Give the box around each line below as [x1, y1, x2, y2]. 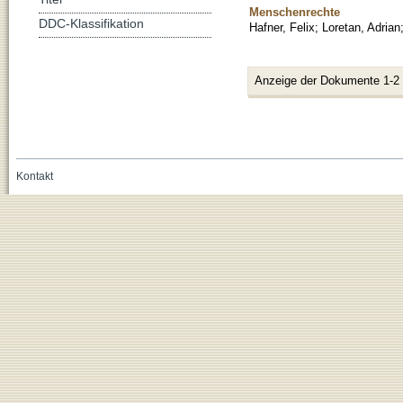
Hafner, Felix [249, 20, 315, 34]
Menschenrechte [249, 4, 340, 19]
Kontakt [15, 169, 53, 183]
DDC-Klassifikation [39, 16, 144, 31]
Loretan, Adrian [322, 20, 400, 34]
